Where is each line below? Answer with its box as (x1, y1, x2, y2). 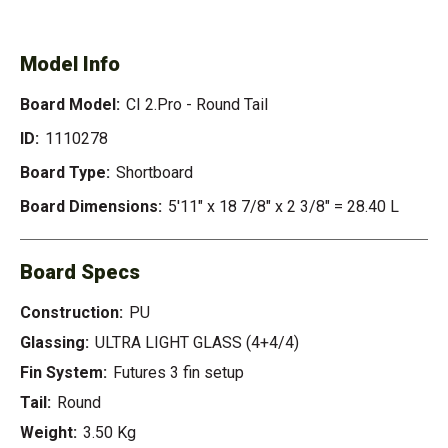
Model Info (20, 52, 120, 77)
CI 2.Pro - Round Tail (126, 95, 268, 115)
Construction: (20, 303, 123, 323)
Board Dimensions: (20, 197, 162, 217)
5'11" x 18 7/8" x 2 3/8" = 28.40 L (168, 197, 399, 217)
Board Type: (20, 163, 110, 183)
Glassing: (20, 333, 89, 353)
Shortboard (116, 163, 193, 183)
